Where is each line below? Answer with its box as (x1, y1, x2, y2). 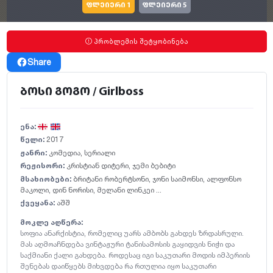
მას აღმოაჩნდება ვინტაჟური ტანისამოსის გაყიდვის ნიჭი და (19, 239, 235, 249)
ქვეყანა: (19, 198, 55, 207)
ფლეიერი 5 (142, 2, 188, 9)
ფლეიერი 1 (85, 2, 131, 9)
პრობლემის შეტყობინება (91, 37, 188, 46)
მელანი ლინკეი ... (96, 185, 161, 194)
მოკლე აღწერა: (19, 218, 83, 227)
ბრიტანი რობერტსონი (73, 174, 149, 183)
